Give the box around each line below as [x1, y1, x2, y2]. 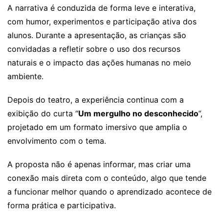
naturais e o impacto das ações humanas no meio [7, 58, 191, 68]
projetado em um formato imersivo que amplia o [7, 122, 187, 132]
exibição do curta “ [7, 109, 78, 119]
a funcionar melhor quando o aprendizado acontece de [7, 187, 212, 197]
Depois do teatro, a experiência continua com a [7, 95, 184, 105]
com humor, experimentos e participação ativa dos [7, 17, 197, 27]
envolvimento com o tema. [7, 136, 106, 146]
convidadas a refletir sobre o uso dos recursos [7, 44, 180, 54]
